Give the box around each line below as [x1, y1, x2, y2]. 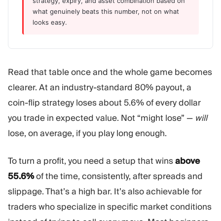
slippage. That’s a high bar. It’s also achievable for [8, 186, 202, 197]
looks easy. [33, 18, 67, 26]
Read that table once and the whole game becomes [8, 66, 212, 77]
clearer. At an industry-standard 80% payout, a [8, 81, 191, 93]
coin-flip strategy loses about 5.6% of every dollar [8, 97, 201, 108]
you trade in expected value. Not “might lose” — [8, 112, 195, 123]
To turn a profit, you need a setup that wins [8, 155, 175, 167]
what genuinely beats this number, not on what [33, 7, 179, 15]
